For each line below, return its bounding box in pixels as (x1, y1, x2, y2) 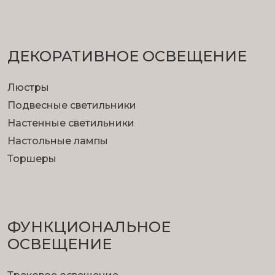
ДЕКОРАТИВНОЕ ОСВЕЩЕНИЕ (7, 47, 247, 66)
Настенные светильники (7, 117, 134, 130)
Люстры (7, 82, 49, 94)
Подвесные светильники (7, 99, 136, 112)
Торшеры (7, 153, 56, 165)
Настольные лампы (7, 135, 108, 147)
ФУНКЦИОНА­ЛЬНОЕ (7, 218, 171, 236)
